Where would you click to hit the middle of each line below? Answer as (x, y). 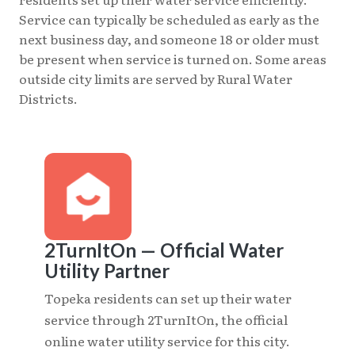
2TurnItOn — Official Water (164, 250)
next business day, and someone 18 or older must (169, 38)
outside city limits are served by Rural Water (156, 78)
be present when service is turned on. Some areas (173, 58)
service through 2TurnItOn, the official (166, 319)
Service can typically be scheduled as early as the (169, 19)
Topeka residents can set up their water (168, 298)
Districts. (48, 98)
